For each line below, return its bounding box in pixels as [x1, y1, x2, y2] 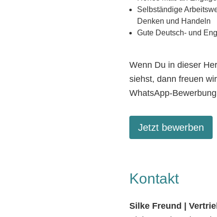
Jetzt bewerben [138, 122, 204, 133]
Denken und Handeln [137, 17, 211, 26]
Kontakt [129, 170, 179, 187]
